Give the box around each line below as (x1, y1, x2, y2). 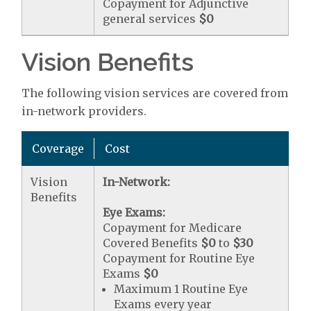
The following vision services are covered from (22, 85, 289, 100)
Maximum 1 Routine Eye (114, 281, 249, 296)
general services (103, 11, 199, 26)
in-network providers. (22, 103, 147, 118)
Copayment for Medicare (103, 220, 242, 235)
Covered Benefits (103, 235, 201, 250)
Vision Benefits (22, 47, 194, 76)
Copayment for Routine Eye (103, 251, 255, 265)
